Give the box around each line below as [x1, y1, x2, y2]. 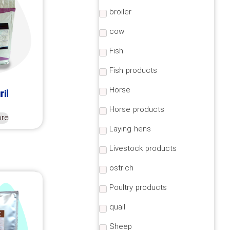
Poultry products [109, 182, 167, 195]
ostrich [109, 162, 133, 175]
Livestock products [109, 143, 177, 156]
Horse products [109, 104, 164, 117]
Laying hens [109, 123, 151, 136]
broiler [109, 6, 131, 19]
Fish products [109, 65, 157, 78]
